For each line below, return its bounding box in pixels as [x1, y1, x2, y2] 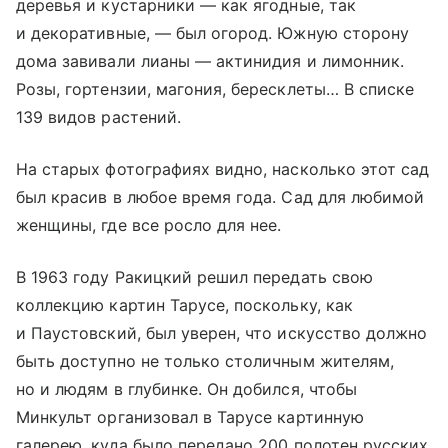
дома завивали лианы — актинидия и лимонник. [16, 50, 405, 71]
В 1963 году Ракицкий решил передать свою [16, 266, 373, 287]
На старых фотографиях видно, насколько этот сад [16, 158, 430, 179]
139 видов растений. [16, 106, 181, 127]
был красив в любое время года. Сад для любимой [16, 186, 425, 207]
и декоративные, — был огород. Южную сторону [16, 22, 410, 43]
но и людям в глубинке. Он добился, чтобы [16, 378, 357, 399]
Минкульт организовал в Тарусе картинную [16, 406, 364, 427]
